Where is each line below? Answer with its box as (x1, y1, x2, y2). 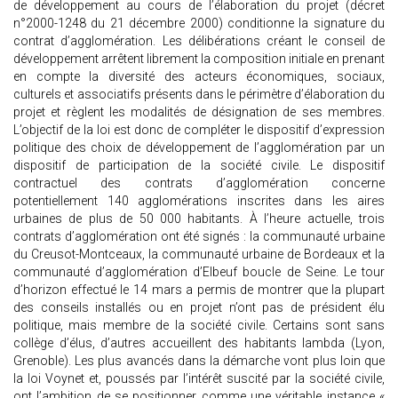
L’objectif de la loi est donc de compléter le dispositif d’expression (13, 123, 385, 138)
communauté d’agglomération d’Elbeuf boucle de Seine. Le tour (13, 265, 385, 280)
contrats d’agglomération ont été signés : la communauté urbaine (13, 229, 385, 244)
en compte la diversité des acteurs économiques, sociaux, (13, 69, 385, 84)
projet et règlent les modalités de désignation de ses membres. (13, 105, 385, 120)
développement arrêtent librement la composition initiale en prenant (13, 52, 385, 67)
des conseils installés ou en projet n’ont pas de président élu (13, 300, 385, 315)
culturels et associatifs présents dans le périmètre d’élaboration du (13, 87, 385, 102)
